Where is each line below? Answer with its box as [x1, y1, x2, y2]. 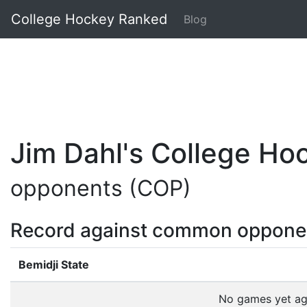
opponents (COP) [10, 175, 191, 201]
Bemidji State [19, 258, 89, 271]
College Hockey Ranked [11, 11, 167, 27]
